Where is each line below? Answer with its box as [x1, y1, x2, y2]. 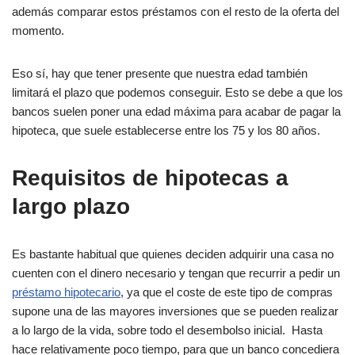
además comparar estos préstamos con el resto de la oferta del [12, 5, 339, 18]
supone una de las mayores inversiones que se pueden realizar [12, 304, 338, 318]
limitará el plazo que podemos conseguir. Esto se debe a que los [12, 86, 343, 99]
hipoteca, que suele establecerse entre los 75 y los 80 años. [12, 124, 320, 137]
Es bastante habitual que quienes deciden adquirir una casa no [12, 247, 334, 261]
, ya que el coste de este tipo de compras [120, 285, 333, 299]
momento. [12, 24, 64, 37]
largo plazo [12, 194, 130, 219]
